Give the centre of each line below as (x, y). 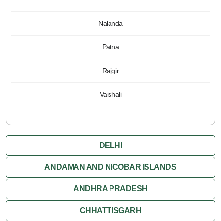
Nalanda (110, 23)
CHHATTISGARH (110, 210)
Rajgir (110, 70)
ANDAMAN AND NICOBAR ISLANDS (110, 167)
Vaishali (110, 94)
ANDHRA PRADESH (110, 188)
